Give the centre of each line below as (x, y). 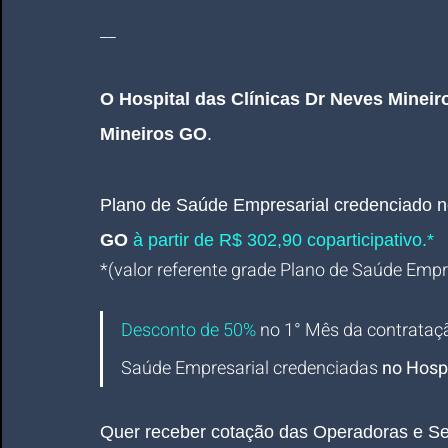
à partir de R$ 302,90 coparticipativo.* (281, 240)
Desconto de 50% (188, 330)
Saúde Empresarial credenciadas (251, 368)
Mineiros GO (153, 134)
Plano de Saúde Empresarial (214, 205)
